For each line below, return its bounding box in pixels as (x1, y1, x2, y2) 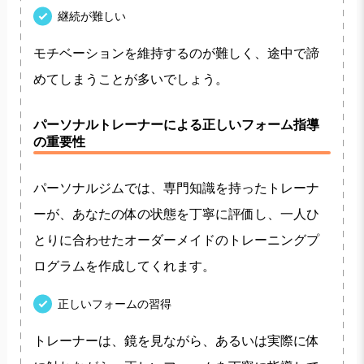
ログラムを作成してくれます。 (32, 258, 215, 273)
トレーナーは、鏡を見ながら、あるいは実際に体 (32, 333, 319, 348)
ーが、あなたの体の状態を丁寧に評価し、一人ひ (32, 206, 319, 221)
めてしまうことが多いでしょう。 (32, 71, 228, 86)
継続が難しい (57, 9, 126, 23)
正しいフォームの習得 (57, 297, 171, 310)
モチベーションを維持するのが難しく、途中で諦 (32, 45, 319, 60)
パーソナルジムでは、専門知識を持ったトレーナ (32, 180, 319, 195)
